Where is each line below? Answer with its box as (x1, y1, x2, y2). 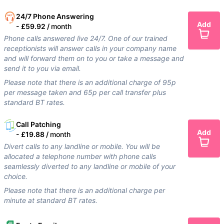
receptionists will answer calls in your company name (4, 44, 176, 53)
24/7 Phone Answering (16, 12, 94, 21)
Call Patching (16, 120, 61, 129)
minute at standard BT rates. (4, 196, 97, 205)
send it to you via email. (4, 64, 81, 73)
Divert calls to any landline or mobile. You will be (4, 142, 160, 151)
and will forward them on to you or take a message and (4, 54, 184, 63)
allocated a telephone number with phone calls (4, 152, 156, 161)
